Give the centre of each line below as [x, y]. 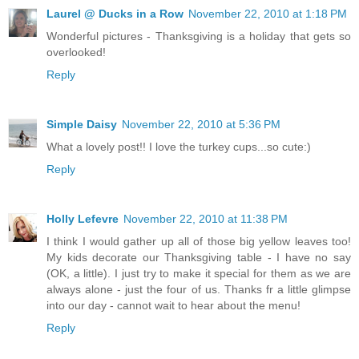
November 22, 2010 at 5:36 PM [201, 124]
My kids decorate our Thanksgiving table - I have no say [199, 257]
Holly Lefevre [83, 218]
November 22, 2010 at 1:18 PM [268, 13]
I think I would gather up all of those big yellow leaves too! [199, 241]
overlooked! [76, 52]
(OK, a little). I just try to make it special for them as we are [199, 273]
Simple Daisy [82, 124]
